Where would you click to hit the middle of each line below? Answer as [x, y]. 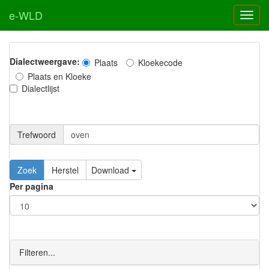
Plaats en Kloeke [59, 76]
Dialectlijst [41, 88]
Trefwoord [37, 134]
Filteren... [37, 252]
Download [111, 170]
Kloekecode [160, 63]
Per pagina [32, 186]
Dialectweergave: [45, 61]
